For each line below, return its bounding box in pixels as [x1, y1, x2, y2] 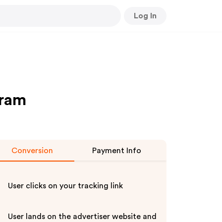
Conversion [11, 147, 53, 155]
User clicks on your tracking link [8, 182, 123, 190]
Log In [134, 11, 157, 20]
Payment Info [92, 147, 141, 155]
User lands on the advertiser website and [8, 213, 157, 221]
